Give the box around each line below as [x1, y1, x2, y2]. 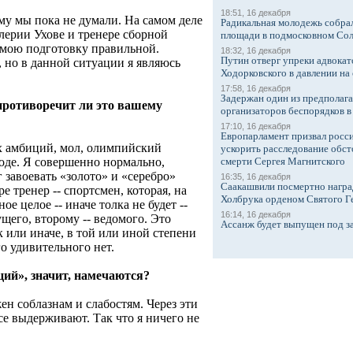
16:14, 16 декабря [221, 210, 291, 219]
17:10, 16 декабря [221, 121, 291, 131]
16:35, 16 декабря [221, 172, 291, 181]
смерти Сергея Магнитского [221, 155, 345, 167]
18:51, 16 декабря [221, 8, 291, 17]
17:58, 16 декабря [221, 84, 291, 93]
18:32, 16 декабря [221, 46, 291, 55]
